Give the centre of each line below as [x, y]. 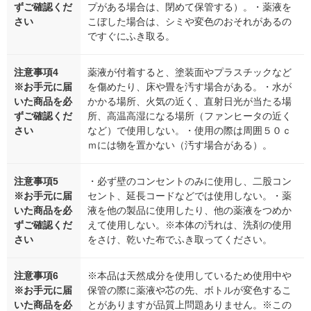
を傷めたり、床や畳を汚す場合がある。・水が [190, 86]
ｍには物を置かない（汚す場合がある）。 [180, 145]
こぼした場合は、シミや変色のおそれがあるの [190, 21]
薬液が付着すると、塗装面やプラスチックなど [190, 72]
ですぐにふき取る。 [131, 36]
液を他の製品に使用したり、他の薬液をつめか [190, 210]
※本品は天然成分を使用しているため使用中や [190, 275]
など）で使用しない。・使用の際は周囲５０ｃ [190, 130]
